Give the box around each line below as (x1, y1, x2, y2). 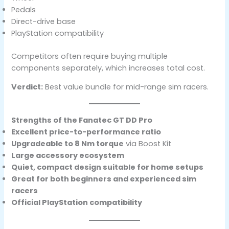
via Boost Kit (124, 139, 172, 149)
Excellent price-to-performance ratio (11, 127, 162, 138)
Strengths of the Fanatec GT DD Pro (11, 115, 153, 126)
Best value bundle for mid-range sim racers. (43, 82, 209, 93)
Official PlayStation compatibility (11, 197, 143, 208)
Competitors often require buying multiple (11, 51, 168, 61)
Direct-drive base (11, 16, 76, 27)
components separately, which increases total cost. (11, 62, 205, 73)
